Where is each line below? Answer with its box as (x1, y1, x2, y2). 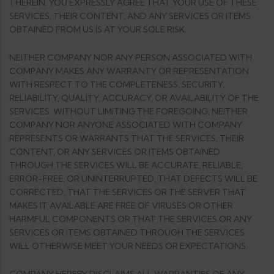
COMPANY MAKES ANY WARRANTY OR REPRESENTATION (9, 65, 249, 76)
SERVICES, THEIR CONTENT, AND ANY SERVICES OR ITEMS (9, 10, 251, 21)
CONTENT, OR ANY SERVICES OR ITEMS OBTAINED (9, 146, 220, 157)
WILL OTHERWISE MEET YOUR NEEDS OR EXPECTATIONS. (9, 240, 248, 251)
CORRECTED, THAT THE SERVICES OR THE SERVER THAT (9, 187, 246, 198)
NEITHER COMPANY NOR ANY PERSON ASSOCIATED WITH (9, 52, 252, 63)
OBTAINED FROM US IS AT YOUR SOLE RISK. (9, 24, 187, 35)
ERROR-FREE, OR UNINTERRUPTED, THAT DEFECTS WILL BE (9, 173, 257, 184)
